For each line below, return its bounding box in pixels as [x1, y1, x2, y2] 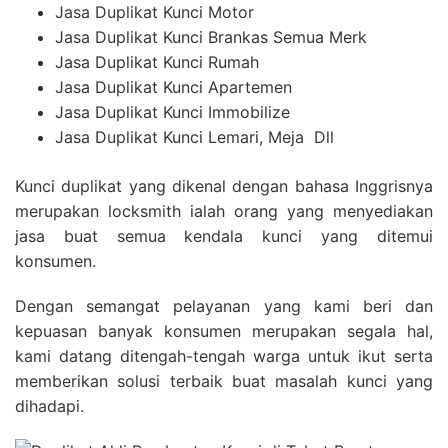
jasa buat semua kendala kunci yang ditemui [15, 226, 433, 247]
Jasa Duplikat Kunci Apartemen [55, 77, 292, 98]
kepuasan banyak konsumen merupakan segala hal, [15, 321, 433, 342]
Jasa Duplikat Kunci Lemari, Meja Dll [55, 127, 334, 148]
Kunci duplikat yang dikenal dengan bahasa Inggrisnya [15, 176, 433, 197]
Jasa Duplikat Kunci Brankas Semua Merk [55, 27, 367, 48]
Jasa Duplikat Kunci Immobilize [55, 102, 290, 123]
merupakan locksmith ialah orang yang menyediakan [15, 201, 433, 222]
